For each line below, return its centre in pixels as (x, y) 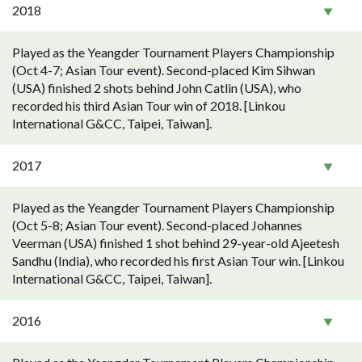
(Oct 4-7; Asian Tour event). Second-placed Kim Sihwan (164, 70)
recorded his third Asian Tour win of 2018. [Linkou (149, 105)
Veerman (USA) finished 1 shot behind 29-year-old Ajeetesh (176, 243)
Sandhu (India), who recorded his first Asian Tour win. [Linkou (178, 261)
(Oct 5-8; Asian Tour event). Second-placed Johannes (157, 225)
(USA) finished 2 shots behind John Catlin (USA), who (157, 88)
